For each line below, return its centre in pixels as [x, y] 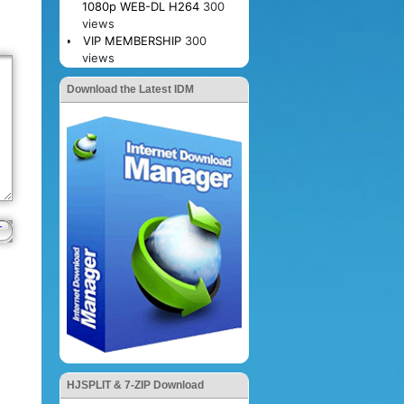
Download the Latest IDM [130, 89]
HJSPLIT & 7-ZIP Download [135, 385]
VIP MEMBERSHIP [132, 40]
